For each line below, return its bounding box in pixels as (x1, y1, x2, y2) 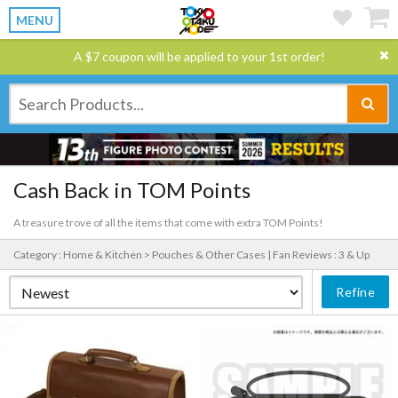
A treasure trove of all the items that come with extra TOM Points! (13, 216, 323, 229)
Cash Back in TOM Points (13, 177, 251, 203)
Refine (336, 284, 375, 299)
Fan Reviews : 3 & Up (273, 248, 370, 261)
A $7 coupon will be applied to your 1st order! (73, 49, 325, 64)
